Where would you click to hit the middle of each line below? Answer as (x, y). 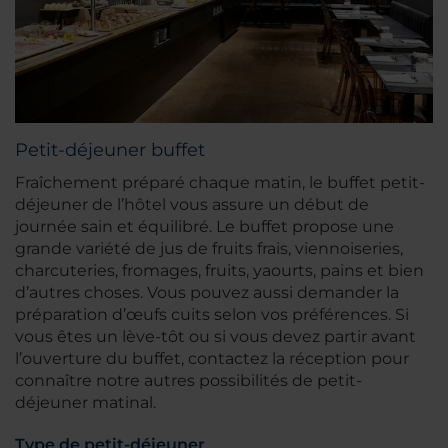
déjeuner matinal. (85, 403)
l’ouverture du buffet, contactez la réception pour (212, 359)
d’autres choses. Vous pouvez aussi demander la (207, 293)
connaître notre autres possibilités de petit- (188, 381)
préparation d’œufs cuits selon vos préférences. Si (212, 315)
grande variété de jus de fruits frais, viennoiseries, (209, 249)
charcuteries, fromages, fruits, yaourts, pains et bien (219, 271)
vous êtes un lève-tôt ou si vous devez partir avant (215, 337)
